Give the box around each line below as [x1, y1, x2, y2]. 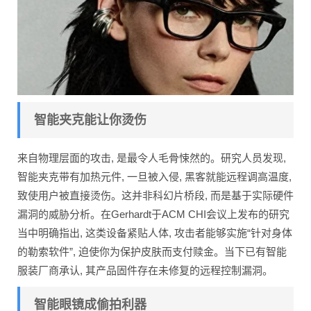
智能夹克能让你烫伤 [34, 112, 146, 127]
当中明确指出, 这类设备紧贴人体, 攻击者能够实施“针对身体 [17, 226, 292, 239]
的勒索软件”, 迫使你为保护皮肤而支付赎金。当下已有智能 [17, 245, 287, 258]
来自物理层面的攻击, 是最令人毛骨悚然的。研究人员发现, [17, 151, 286, 164]
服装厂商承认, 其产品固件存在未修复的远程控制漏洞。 [17, 264, 273, 276]
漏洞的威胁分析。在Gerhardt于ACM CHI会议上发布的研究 [17, 208, 289, 220]
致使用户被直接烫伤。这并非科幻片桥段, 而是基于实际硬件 [17, 189, 294, 201]
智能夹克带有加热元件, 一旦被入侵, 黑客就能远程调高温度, [17, 170, 292, 183]
